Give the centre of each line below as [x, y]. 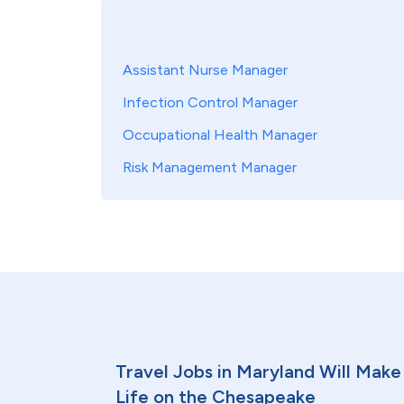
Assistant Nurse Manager [205, 70]
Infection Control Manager [210, 102]
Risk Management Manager [210, 167]
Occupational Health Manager [220, 135]
